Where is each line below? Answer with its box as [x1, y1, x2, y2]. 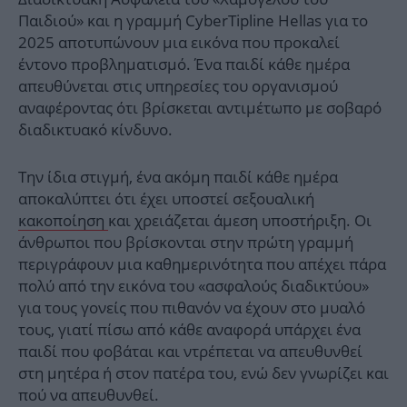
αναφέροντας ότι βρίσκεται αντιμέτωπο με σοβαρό [18, 97, 382, 119]
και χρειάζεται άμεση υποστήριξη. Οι [108, 210, 372, 232]
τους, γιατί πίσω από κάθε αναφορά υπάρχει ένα [18, 319, 361, 341]
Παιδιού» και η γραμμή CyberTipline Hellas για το [18, 10, 368, 32]
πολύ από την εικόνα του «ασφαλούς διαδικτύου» [18, 275, 369, 297]
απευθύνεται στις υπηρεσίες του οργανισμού [18, 75, 338, 97]
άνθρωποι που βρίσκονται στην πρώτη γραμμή [18, 232, 353, 253]
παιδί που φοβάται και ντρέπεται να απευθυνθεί [18, 341, 362, 362]
